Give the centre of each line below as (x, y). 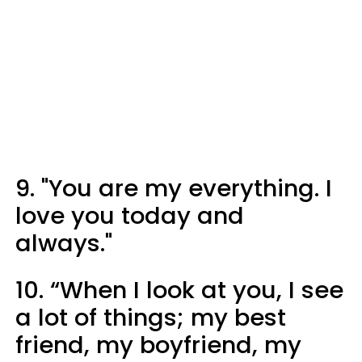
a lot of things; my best (151, 317)
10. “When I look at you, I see (179, 290)
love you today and (130, 215)
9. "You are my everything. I (174, 188)
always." (64, 243)
